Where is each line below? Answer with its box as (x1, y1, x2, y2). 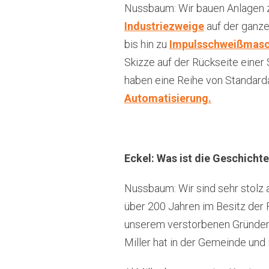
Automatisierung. (124, 92, 211, 104)
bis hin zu (124, 38, 169, 50)
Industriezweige (124, 20, 204, 32)
